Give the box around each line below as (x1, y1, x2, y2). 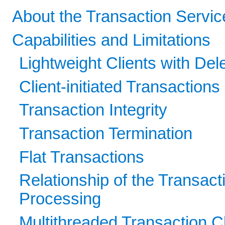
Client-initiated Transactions (19, 77, 220, 96)
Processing (19, 190, 101, 208)
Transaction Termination (19, 124, 193, 143)
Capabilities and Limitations (12, 31, 210, 49)
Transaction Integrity (19, 101, 168, 120)
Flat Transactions (19, 148, 145, 166)
